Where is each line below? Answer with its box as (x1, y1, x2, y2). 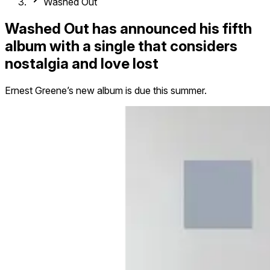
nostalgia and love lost (5, 54, 159, 72)
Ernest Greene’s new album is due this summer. (5, 84, 207, 96)
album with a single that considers (5, 37, 237, 55)
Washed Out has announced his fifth (5, 19, 252, 37)
